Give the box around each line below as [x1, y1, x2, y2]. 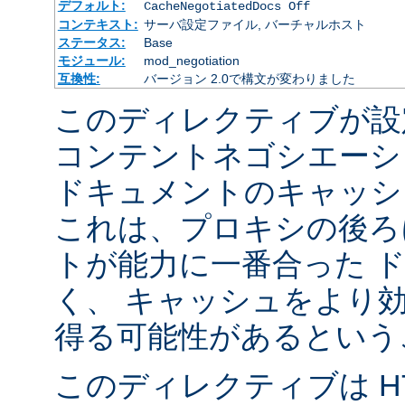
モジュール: [57, 52, 126, 68]
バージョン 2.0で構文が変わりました [143, 71, 355, 86]
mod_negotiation [143, 52, 240, 68]
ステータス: [57, 34, 126, 50]
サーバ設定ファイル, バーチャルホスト [143, 16, 366, 32]
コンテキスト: [57, 16, 138, 32]
